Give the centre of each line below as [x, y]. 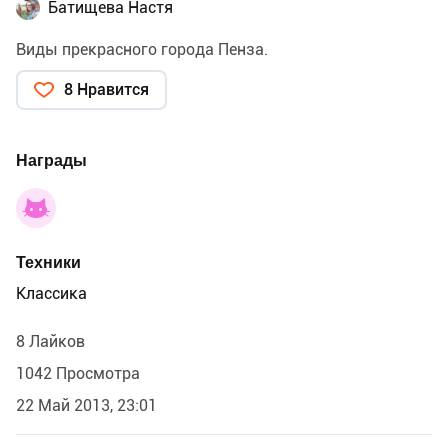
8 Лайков [50, 341]
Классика [51, 293]
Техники [48, 262]
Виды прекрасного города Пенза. [142, 49]
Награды [51, 160]
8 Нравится [106, 89]
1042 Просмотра [78, 373]
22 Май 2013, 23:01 [86, 405]
